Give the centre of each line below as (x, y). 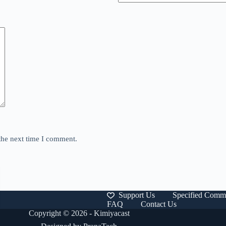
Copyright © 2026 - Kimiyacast (79, 213)
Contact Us (158, 204)
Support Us (136, 195)
